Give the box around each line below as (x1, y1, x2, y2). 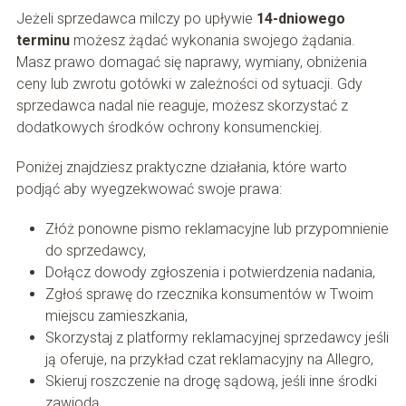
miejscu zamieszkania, (44, 307, 188, 325)
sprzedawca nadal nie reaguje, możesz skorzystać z (15, 97, 348, 115)
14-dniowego (256, 10, 345, 28)
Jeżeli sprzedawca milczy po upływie (15, 10, 256, 28)
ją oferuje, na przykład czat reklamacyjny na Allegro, (44, 351, 373, 369)
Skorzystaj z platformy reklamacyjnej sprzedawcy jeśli (44, 329, 389, 347)
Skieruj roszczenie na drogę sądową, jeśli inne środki (44, 372, 377, 391)
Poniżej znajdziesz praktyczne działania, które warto (15, 159, 347, 177)
